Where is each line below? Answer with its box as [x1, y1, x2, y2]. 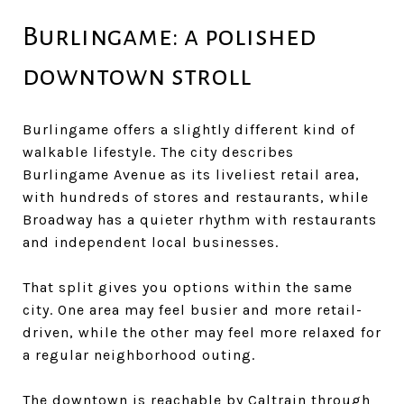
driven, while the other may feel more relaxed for [23, 323, 381, 341]
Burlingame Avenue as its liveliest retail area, [23, 165, 360, 183]
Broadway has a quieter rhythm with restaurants [23, 210, 377, 228]
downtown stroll [23, 60, 252, 90]
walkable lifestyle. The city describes [23, 142, 294, 161]
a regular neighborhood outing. [23, 345, 255, 363]
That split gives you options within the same [23, 278, 353, 296]
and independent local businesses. [23, 233, 279, 251]
